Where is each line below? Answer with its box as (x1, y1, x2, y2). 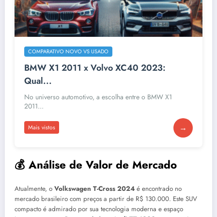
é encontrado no (135, 184, 182, 194)
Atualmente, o (15, 184, 54, 194)
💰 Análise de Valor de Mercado (15, 156, 177, 172)
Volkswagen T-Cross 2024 (54, 184, 135, 194)
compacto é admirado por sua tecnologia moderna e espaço (15, 204, 183, 214)
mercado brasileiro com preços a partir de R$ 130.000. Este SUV (15, 194, 197, 204)
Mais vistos (28, 123, 55, 132)
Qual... (24, 74, 52, 87)
